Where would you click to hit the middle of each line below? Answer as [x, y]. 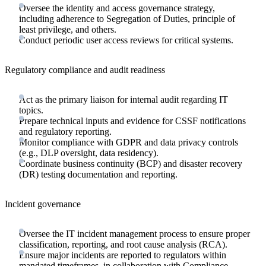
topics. [31, 110]
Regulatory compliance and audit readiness [85, 69]
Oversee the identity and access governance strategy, [117, 8]
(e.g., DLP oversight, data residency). [89, 153]
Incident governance [43, 204]
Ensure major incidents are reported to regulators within [123, 255]
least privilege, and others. [68, 29]
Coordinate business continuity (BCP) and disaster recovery [131, 163]
